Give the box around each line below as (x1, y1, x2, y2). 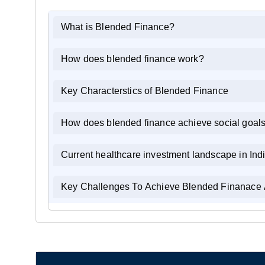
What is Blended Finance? (61, 21, 174, 32)
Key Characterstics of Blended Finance (154, 85, 228, 96)
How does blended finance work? (61, 53, 204, 64)
